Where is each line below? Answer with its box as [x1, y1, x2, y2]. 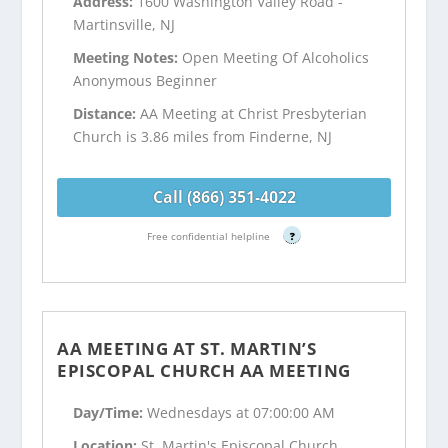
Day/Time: [73, 403, 148, 423]
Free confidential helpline [147, 228, 273, 243]
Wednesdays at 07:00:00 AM [147, 403, 336, 423]
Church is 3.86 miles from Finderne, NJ [73, 126, 333, 146]
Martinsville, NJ [73, 14, 176, 34]
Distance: [73, 103, 141, 123]
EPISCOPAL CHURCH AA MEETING [57, 358, 351, 382]
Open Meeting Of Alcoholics [182, 47, 370, 67]
